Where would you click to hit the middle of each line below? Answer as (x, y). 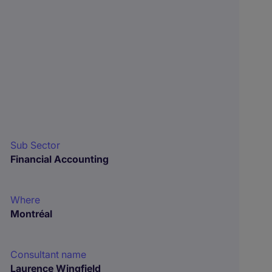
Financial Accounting (60, 159)
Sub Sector (36, 145)
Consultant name (49, 254)
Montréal (32, 214)
